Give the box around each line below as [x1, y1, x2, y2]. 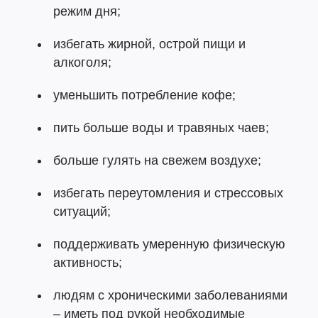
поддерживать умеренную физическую [53, 237, 285, 251]
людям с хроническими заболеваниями [53, 288, 287, 302]
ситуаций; [53, 204, 111, 219]
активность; [53, 256, 122, 270]
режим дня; [53, 4, 121, 18]
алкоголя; [53, 55, 111, 70]
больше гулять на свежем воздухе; [53, 153, 261, 168]
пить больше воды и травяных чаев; [53, 121, 269, 135]
